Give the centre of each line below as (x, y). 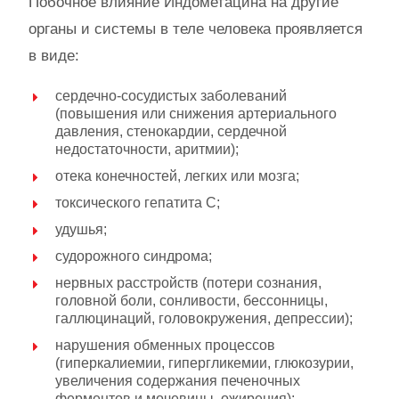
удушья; (81, 229)
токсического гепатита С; (138, 203)
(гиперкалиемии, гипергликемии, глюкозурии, (204, 363)
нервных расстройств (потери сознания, (188, 283)
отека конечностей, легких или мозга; (177, 176)
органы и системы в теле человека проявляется (195, 29)
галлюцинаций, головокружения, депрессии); (204, 318)
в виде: (54, 56)
